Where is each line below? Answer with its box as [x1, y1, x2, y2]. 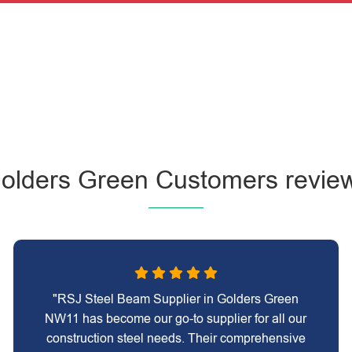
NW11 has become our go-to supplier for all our [45, 312, 307, 325]
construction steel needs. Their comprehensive [46, 332, 306, 345]
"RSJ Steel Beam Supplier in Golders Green [53, 292, 299, 306]
